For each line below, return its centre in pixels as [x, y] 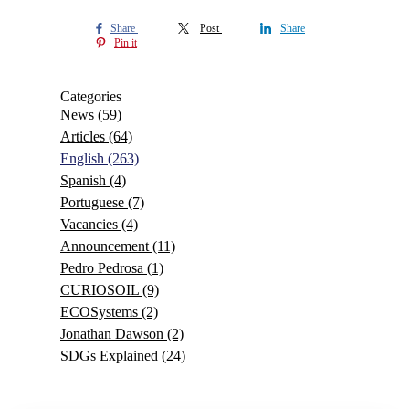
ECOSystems [101, 312]
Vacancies [91, 224]
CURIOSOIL [101, 290]
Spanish [85, 180]
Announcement [106, 246]
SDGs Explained [111, 356]
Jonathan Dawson [114, 334]
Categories [91, 96]
